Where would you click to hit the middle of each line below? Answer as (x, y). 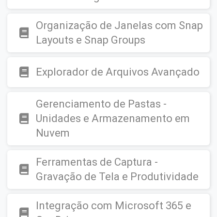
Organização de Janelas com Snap (119, 25)
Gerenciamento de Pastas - (101, 104)
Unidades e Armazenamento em (113, 118)
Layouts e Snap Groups (91, 40)
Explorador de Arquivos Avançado (118, 72)
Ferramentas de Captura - (97, 162)
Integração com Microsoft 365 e (114, 206)
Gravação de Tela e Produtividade (117, 177)
